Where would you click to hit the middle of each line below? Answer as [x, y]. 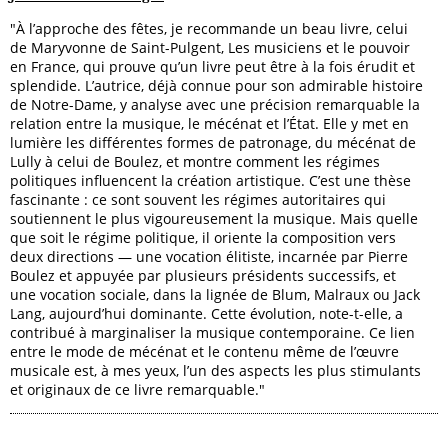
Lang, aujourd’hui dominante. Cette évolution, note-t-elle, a [206, 313]
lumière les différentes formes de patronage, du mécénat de [213, 142]
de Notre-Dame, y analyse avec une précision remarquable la [215, 104]
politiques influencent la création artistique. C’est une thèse [210, 180]
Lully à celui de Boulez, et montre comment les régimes [195, 161]
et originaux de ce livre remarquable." [137, 389]
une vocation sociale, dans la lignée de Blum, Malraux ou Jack [215, 294]
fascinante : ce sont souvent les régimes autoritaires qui [198, 199]
